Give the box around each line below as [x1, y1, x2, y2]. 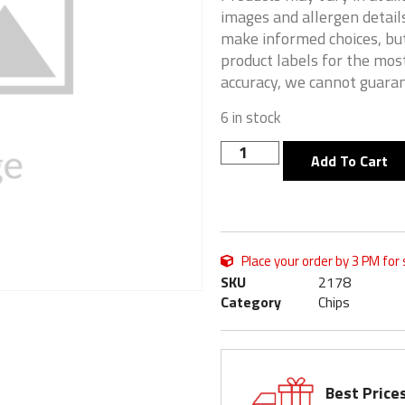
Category [221, 291, 281, 314]
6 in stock [221, 105, 281, 128]
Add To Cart [311, 150, 389, 173]
